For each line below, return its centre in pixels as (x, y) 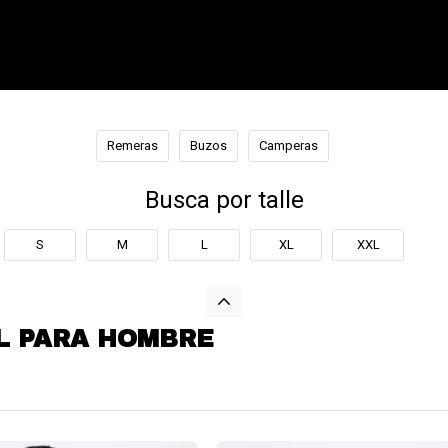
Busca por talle (224, 200)
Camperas (288, 145)
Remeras (132, 145)
